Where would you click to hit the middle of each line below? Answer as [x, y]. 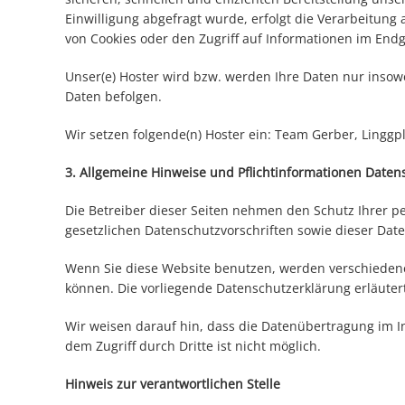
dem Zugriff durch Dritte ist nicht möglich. [193, 346]
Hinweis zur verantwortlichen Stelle [173, 384]
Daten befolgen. [113, 97]
